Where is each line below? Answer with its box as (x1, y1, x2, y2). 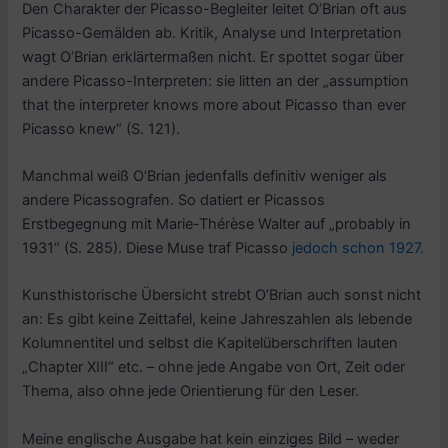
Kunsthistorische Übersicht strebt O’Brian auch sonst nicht (22, 286, 422, 305)
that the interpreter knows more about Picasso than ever (22, 95, 407, 114)
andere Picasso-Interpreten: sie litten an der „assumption (22, 71, 410, 90)
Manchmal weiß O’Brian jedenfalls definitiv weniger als (22, 166, 388, 185)
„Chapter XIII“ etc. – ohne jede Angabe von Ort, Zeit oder (22, 358, 406, 377)
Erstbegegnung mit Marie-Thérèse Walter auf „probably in (22, 214, 412, 233)
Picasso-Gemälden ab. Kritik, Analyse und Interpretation (22, 23, 403, 42)
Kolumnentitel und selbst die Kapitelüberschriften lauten (22, 334, 399, 353)
